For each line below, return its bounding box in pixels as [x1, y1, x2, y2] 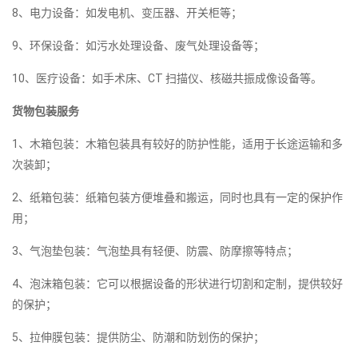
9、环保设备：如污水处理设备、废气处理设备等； [12, 38, 265, 52]
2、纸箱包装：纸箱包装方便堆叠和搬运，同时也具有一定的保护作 [12, 190, 343, 204]
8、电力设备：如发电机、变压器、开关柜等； [12, 6, 242, 19]
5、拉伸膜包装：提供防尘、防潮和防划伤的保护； [12, 330, 265, 344]
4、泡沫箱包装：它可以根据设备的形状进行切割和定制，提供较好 [12, 276, 343, 290]
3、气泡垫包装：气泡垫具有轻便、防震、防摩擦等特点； [12, 244, 298, 257]
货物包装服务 [12, 104, 79, 117]
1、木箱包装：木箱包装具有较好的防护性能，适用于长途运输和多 [12, 137, 343, 150]
